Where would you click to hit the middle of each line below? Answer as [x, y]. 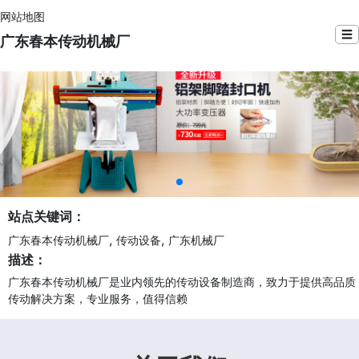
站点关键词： [46, 216]
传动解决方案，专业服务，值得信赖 [98, 298]
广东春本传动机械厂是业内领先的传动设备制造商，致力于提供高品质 [182, 281]
